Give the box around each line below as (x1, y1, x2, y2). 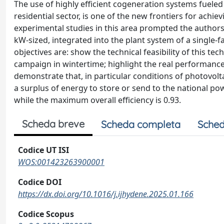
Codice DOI (18, 176, 61, 187)
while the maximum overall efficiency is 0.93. (14, 94, 181, 105)
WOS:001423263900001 (18, 156, 104, 167)
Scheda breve (22, 117, 84, 130)
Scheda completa (101, 118, 180, 130)
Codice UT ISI (18, 144, 69, 155)
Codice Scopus (18, 208, 74, 219)
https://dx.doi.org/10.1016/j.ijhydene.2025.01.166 (18, 188, 193, 199)
